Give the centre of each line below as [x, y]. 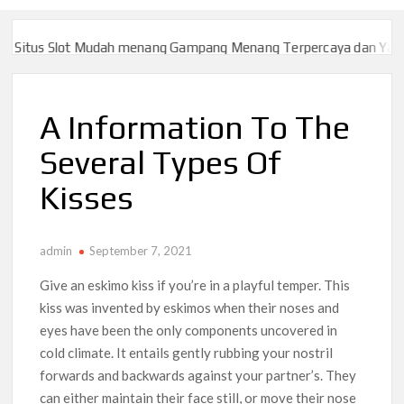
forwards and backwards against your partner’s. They [198, 375]
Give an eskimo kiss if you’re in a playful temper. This [195, 285]
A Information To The [195, 127]
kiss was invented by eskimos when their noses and [190, 307]
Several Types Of [161, 162]
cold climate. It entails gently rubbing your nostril [187, 352]
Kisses [87, 197]
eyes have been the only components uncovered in [189, 330]
